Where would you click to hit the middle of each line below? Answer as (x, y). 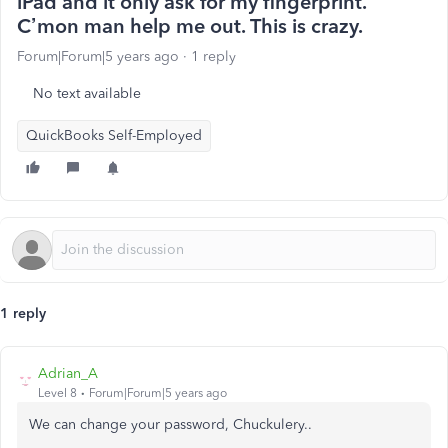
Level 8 (57, 393)
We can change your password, (131, 424)
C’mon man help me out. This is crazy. (190, 26)
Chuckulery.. (272, 424)
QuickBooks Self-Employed (114, 135)
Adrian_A (68, 373)
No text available (87, 93)
